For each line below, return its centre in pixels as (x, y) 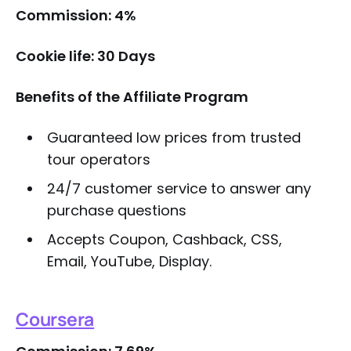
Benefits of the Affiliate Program (132, 97)
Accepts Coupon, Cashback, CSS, (164, 239)
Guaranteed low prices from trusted (174, 138)
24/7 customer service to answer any (179, 188)
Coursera (55, 319)
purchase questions (116, 210)
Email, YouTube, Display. (129, 261)
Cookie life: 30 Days (85, 56)
